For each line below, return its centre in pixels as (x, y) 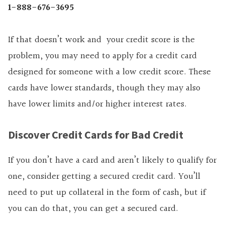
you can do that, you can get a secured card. (93, 209)
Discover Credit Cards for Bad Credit (96, 135)
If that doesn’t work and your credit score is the (101, 40)
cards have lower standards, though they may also (104, 88)
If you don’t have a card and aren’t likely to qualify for (112, 161)
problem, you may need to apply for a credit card (102, 56)
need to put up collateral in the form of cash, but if (107, 193)
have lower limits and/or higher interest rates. (97, 104)
